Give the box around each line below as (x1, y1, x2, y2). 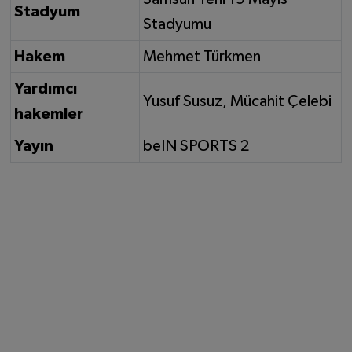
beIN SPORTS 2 (143, 137, 249, 154)
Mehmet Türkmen (143, 48, 261, 64)
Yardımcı (14, 80, 77, 97)
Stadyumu (143, 16, 211, 32)
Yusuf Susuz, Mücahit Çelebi (143, 93, 332, 109)
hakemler (14, 105, 83, 122)
